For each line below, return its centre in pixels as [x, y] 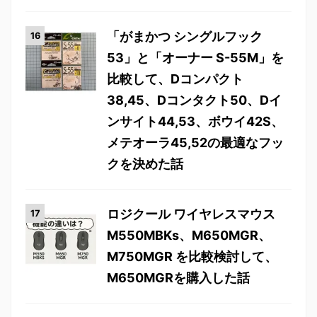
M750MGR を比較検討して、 [192, 257]
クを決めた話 [145, 164]
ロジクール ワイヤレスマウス [191, 214]
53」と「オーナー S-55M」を [195, 58]
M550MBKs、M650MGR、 [189, 235]
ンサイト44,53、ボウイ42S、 [195, 121]
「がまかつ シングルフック [185, 36]
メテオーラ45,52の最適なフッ [195, 143]
